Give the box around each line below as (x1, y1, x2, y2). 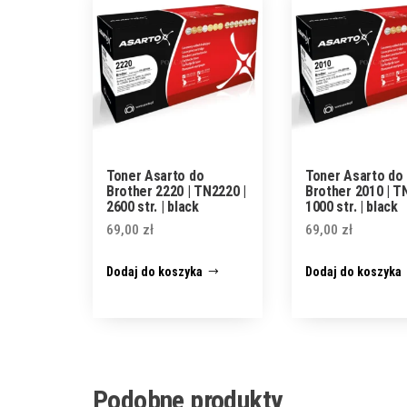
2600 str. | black (106, 198, 199, 216)
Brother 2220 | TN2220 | (106, 183, 246, 201)
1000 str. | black (305, 198, 398, 216)
